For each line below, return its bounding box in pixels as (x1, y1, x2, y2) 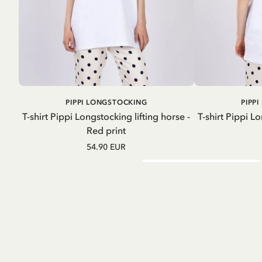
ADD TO (143, 98, 174, 106)
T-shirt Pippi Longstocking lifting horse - (22, 110, 191, 122)
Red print (87, 124, 126, 136)
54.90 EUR (87, 142, 126, 152)
